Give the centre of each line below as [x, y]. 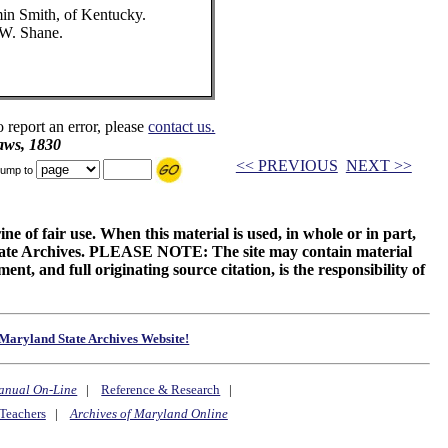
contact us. [182, 126]
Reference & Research [161, 390]
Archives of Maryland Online [148, 414]
